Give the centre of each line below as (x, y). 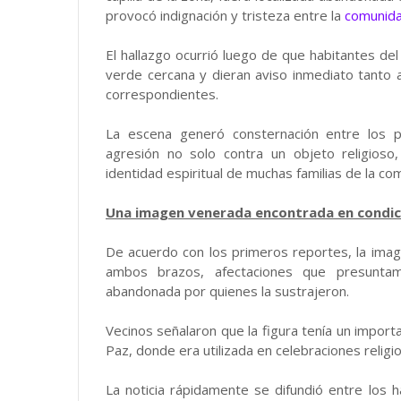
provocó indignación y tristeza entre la (225, 15)
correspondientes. (162, 94)
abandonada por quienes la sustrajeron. (227, 291)
